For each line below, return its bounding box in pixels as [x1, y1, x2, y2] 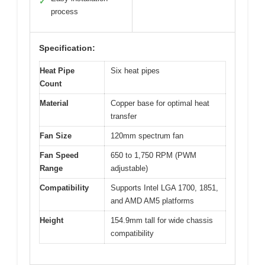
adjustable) [111, 164, 148, 173]
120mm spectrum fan [111, 131, 183, 141]
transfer [111, 112, 137, 121]
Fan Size [40, 131, 72, 141]
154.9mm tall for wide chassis [111, 216, 213, 225]
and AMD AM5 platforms [111, 196, 194, 206]
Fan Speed [40, 151, 79, 160]
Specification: [39, 43, 95, 53]
